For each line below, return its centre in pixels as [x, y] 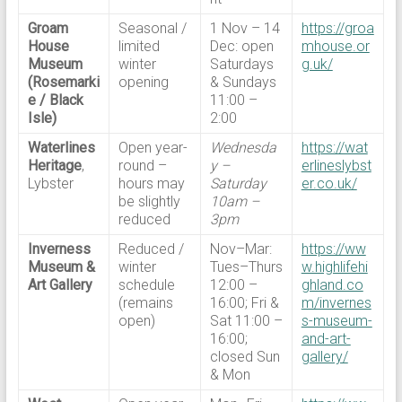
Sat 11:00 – [246, 321]
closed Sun [245, 357]
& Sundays [243, 82]
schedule [146, 285]
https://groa [337, 28]
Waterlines [61, 148]
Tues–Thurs [246, 267]
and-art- [326, 339]
